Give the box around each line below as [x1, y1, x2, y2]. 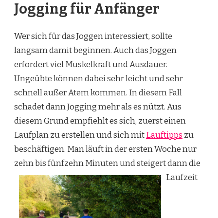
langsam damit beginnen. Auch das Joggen [14, 45, 177, 55]
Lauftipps [146, 129, 182, 140]
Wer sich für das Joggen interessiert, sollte [14, 31, 172, 41]
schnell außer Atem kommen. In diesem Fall [14, 87, 182, 98]
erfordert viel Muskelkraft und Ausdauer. [14, 59, 167, 70]
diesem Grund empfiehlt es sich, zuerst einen [14, 115, 186, 126]
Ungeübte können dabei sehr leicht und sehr [14, 73, 183, 84]
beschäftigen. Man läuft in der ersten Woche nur [14, 144, 197, 154]
